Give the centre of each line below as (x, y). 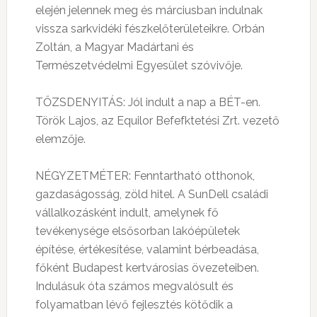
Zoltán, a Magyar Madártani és (114, 47)
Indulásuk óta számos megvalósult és (134, 286)
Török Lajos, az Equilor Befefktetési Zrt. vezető (157, 121)
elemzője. (60, 139)
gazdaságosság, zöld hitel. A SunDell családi (151, 194)
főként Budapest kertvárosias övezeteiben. (147, 268)
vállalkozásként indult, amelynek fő (127, 213)
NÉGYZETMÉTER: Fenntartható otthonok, (145, 176)
